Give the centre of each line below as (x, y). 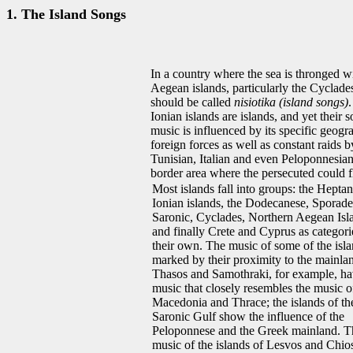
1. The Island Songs (66, 14)
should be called (192, 102)
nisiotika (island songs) (291, 102)
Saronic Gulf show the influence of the (248, 316)
